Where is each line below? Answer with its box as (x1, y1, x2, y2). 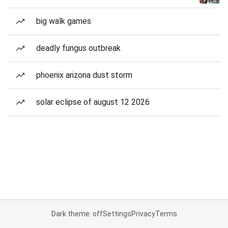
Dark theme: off (51, 210, 103, 218)
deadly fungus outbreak (36, 43, 121, 53)
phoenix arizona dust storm (36, 70, 132, 80)
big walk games (36, 16, 91, 26)
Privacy (131, 210, 155, 218)
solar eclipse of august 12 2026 (36, 97, 150, 107)
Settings (102, 210, 131, 218)
